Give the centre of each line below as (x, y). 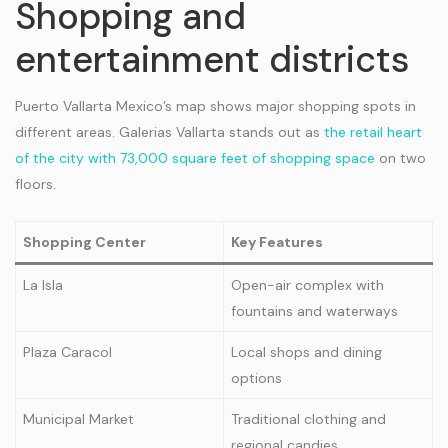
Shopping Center (84, 242)
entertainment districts (212, 59)
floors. (35, 184)
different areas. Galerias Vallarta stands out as (169, 132)
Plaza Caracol (67, 352)
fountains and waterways (314, 311)
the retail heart (373, 132)
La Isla (43, 285)
